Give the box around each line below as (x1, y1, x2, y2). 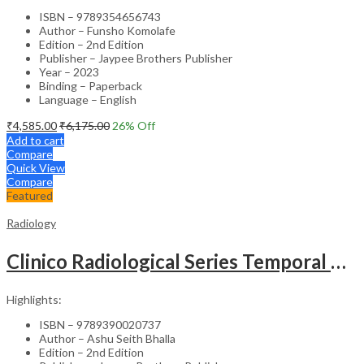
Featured (6, 188, 53, 202)
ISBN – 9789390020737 (39, 317, 161, 331)
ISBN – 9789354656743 (39, 9, 161, 24)
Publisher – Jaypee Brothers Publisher (39, 50, 232, 65)
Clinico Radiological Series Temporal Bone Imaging (331, 249, 346, 273)
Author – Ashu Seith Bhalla (39, 331, 175, 345)
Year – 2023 (39, 64, 99, 79)
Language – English (39, 92, 136, 106)
